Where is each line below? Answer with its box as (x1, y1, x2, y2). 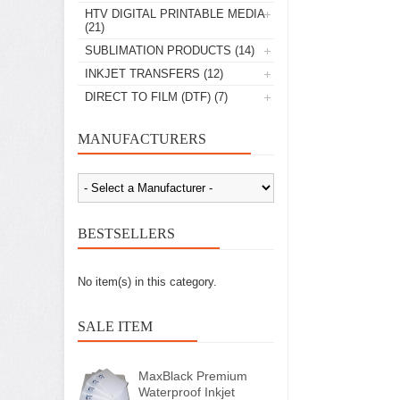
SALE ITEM (78, 319, 153, 334)
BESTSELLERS (78, 226, 175, 241)
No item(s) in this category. (78, 275, 217, 288)
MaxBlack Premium (138, 369, 247, 383)
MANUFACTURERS (78, 131, 206, 146)
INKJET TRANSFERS (85, 67, 200, 80)
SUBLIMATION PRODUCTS (85, 44, 231, 57)
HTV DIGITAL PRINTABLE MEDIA (85, 7, 264, 21)
